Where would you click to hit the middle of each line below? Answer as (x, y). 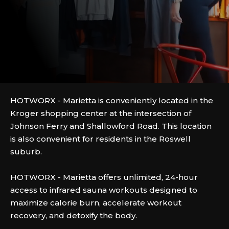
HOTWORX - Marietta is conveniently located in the (112, 100)
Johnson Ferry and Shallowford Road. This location (111, 126)
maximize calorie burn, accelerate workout (96, 203)
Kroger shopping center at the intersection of (101, 113)
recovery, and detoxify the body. (74, 215)
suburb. (26, 152)
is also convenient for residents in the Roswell (100, 139)
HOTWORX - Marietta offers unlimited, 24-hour (104, 177)
